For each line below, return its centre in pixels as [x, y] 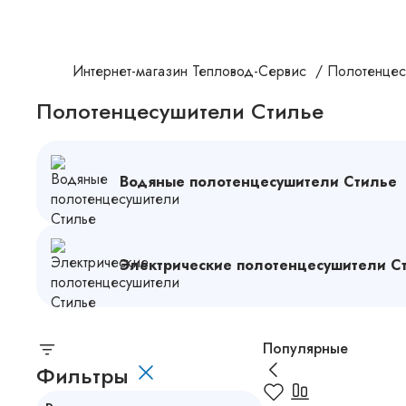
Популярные [305, 348]
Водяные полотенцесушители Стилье [258, 182]
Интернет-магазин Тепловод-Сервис [189, 71]
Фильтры [86, 376]
